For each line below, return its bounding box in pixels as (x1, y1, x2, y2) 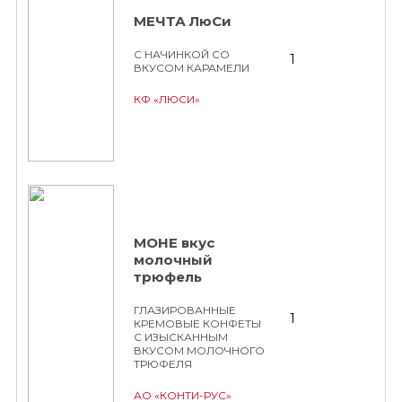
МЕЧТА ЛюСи (134, 13, 232, 30)
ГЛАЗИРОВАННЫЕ (134, 303, 236, 317)
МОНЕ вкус (134, 234, 214, 251)
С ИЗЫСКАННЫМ (134, 330, 228, 344)
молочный (134, 251, 213, 268)
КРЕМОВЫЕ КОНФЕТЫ (134, 317, 261, 330)
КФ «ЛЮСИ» (134, 92, 200, 106)
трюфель (134, 268, 202, 285)
